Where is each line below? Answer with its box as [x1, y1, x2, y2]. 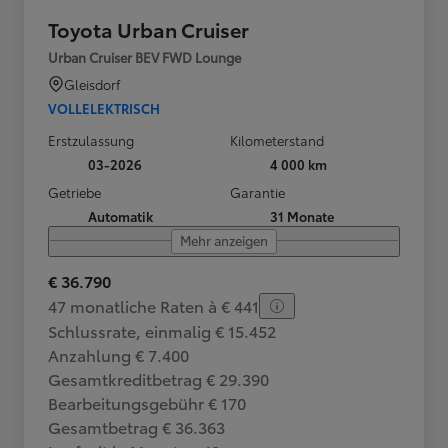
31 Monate [270, 206, 334, 225]
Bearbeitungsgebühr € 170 [48, 390, 246, 414]
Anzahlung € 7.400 [48, 342, 189, 366]
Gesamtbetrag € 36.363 [48, 414, 225, 438]
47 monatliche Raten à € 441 [48, 293, 259, 317]
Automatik [88, 206, 153, 225]
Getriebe [48, 182, 101, 201]
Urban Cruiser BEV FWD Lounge [48, 47, 241, 66]
